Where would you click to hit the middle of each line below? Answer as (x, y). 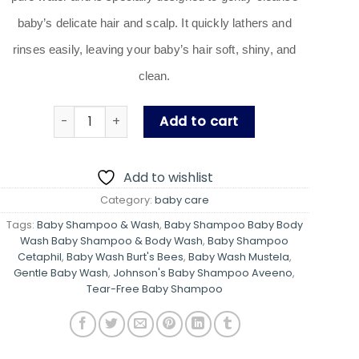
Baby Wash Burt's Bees (125, 256)
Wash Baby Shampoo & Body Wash (112, 240)
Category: (127, 200)
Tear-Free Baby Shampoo (154, 288)
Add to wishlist (168, 177)
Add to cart (199, 121)
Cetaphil (39, 256)
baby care (182, 200)
